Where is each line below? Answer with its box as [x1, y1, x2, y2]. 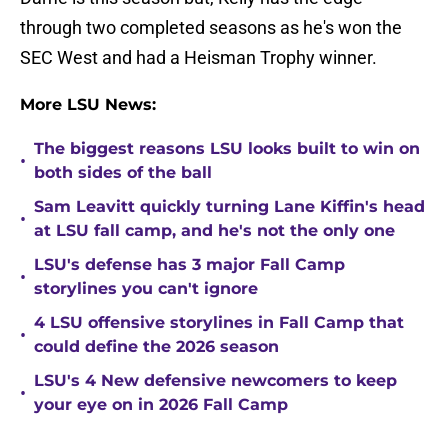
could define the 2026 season [34, 337, 279, 357]
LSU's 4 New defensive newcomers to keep [34, 371, 397, 391]
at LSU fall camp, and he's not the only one [34, 221, 395, 241]
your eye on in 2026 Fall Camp [34, 395, 288, 415]
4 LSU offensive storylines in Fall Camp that [34, 313, 404, 333]
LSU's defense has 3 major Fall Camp [34, 255, 345, 275]
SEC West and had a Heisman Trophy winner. [20, 47, 377, 69]
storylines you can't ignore [34, 279, 258, 299]
